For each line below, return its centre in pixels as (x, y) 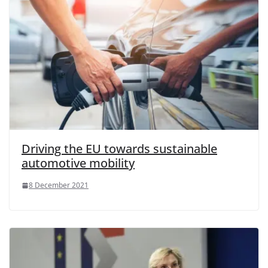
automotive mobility (78, 163)
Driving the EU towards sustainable (119, 149)
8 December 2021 (59, 185)
